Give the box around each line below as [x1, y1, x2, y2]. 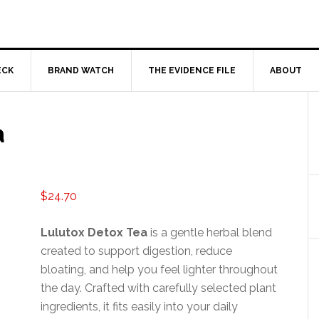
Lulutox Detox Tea [41, 226, 148, 239]
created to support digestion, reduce [41, 244, 233, 258]
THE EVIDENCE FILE [148, 66, 236, 75]
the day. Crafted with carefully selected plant [41, 281, 277, 295]
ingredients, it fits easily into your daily [41, 300, 239, 313]
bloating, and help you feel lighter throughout [41, 263, 278, 276]
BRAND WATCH [48, 66, 114, 75]
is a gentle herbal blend [147, 226, 273, 239]
